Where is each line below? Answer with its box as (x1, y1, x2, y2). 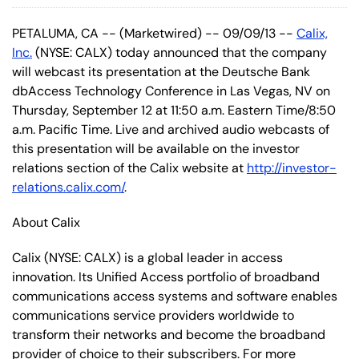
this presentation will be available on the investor (12, 139, 300, 157)
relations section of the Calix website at (12, 159, 247, 176)
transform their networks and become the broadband (12, 325, 325, 343)
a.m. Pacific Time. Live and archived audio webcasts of (12, 120, 329, 138)
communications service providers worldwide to (12, 306, 294, 324)
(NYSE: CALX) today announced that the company (32, 43, 327, 61)
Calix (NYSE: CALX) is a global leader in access (12, 248, 283, 266)
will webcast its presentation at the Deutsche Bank (12, 63, 310, 80)
